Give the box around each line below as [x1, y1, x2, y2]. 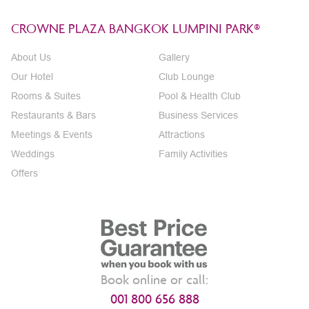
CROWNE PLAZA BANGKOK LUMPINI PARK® [11, 20, 260, 37]
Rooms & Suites [11, 90, 81, 101]
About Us [11, 52, 51, 63]
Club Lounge [159, 71, 215, 82]
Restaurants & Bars [11, 110, 96, 121]
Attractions [159, 129, 205, 140]
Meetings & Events [11, 129, 92, 140]
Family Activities [159, 148, 228, 159]
